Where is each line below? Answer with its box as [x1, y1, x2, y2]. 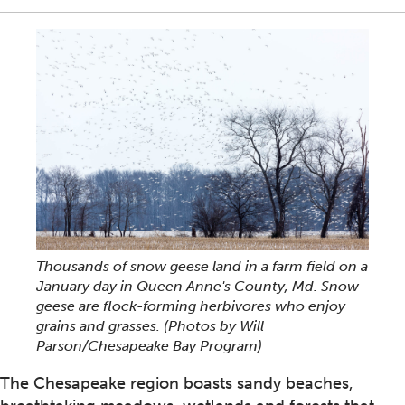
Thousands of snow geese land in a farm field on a [36, 257, 368, 275]
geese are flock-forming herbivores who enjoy [36, 297, 345, 315]
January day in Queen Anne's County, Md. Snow [36, 277, 359, 295]
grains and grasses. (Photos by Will [36, 316, 264, 334]
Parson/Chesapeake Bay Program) [36, 336, 262, 354]
